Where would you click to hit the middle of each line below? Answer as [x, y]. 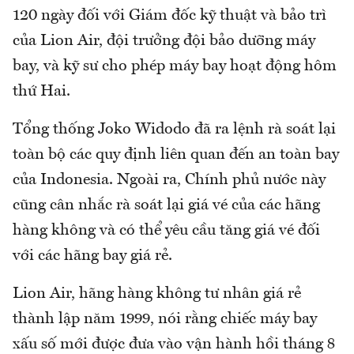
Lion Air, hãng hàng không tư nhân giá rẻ [157, 294]
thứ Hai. [41, 92]
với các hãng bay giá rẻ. [92, 256]
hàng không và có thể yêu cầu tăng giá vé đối [166, 231]
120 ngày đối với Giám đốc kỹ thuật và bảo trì [169, 16]
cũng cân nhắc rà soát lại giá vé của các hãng [166, 206]
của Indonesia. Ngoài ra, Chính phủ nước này [169, 181]
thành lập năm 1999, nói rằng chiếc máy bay [165, 320]
